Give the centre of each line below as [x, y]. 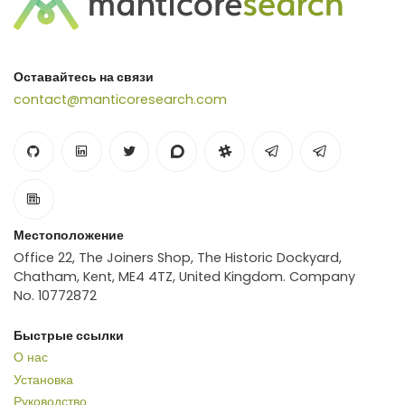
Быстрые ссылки [69, 335]
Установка [43, 379]
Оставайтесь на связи [84, 77]
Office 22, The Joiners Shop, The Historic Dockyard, [178, 257]
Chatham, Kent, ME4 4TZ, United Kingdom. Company [184, 276]
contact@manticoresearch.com [120, 100]
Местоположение [69, 235]
